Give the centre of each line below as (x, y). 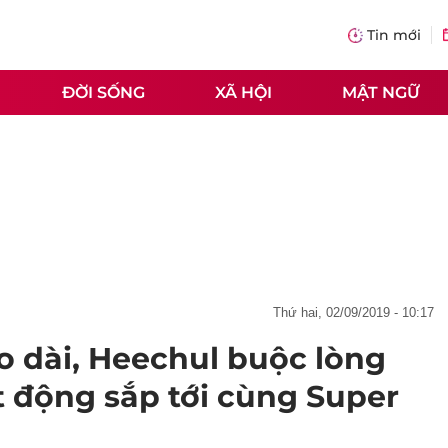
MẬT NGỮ (381, 92)
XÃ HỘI (243, 92)
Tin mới (394, 35)
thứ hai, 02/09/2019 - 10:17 (357, 312)
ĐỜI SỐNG (103, 92)
